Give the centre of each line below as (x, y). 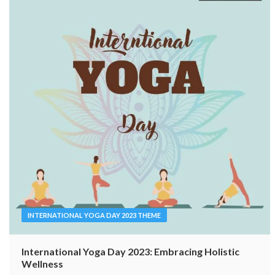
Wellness (42, 264)
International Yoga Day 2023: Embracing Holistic (130, 252)
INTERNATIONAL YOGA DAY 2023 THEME (94, 215)
